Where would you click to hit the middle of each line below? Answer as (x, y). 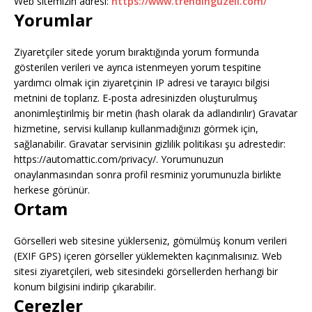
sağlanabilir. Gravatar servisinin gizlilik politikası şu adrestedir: (150, 144)
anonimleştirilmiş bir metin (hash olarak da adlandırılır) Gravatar (156, 113)
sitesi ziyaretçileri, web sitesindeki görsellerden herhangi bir (146, 271)
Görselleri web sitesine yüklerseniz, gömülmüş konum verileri (150, 241)
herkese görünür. (52, 190)
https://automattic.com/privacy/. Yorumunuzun (119, 159)
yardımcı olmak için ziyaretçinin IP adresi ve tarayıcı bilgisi (142, 83)
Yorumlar (53, 20)
